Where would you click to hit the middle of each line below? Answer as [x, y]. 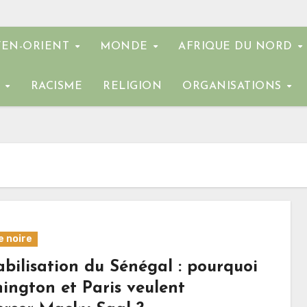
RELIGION [132, 86]
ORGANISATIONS [234, 86]
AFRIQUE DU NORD [237, 47]
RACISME [56, 86]
